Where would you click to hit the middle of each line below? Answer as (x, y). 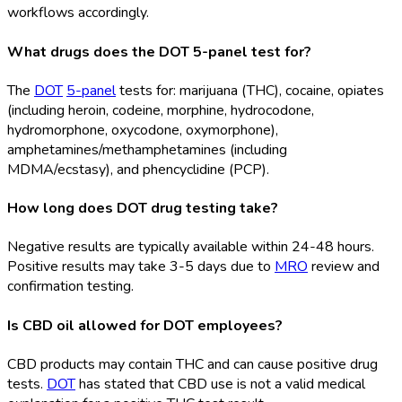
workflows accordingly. (78, 13)
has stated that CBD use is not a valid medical (220, 384)
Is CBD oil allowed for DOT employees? (145, 325)
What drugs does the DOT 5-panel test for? (159, 52)
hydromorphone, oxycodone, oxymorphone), (143, 130)
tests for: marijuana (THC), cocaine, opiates (250, 90)
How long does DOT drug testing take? (143, 209)
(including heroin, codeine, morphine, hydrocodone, (161, 110)
